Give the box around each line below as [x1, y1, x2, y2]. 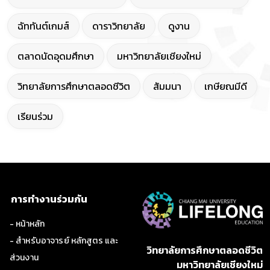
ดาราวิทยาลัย [92, 19, 145, 34]
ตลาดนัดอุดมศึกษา [17, 49, 94, 64]
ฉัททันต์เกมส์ [17, 19, 69, 34]
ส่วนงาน [10, 251, 39, 265]
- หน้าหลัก [10, 218, 45, 231]
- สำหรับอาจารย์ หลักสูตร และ [10, 234, 119, 248]
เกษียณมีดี [204, 79, 247, 94]
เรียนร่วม [17, 109, 53, 124]
